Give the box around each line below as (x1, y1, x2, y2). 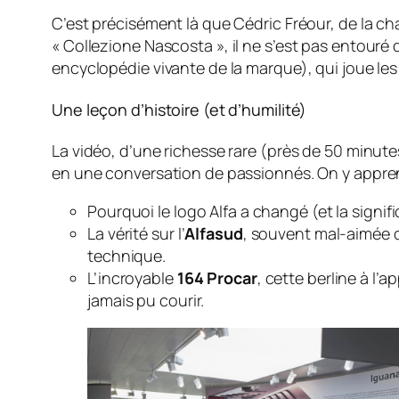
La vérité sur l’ (87, 223, 185, 244)
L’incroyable (87, 267, 177, 289)
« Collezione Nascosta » (52, 35, 224, 57)
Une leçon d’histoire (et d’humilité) (52, 99, 307, 121)
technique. (87, 245, 167, 266)
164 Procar (176, 267, 257, 289)
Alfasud (184, 223, 243, 244)
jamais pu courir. (87, 289, 205, 311)
